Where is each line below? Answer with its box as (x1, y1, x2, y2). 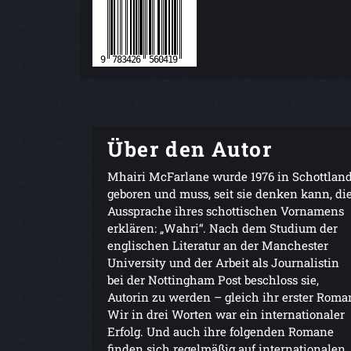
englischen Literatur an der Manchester (107, 237, 328, 253)
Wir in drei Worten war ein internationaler (107, 306, 345, 322)
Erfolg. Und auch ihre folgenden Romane (107, 323, 334, 339)
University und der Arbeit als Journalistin (107, 254, 339, 270)
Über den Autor (107, 134, 273, 162)
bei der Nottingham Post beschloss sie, (107, 271, 319, 288)
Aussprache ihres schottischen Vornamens (107, 202, 344, 219)
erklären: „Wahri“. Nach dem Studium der (107, 219, 338, 236)
